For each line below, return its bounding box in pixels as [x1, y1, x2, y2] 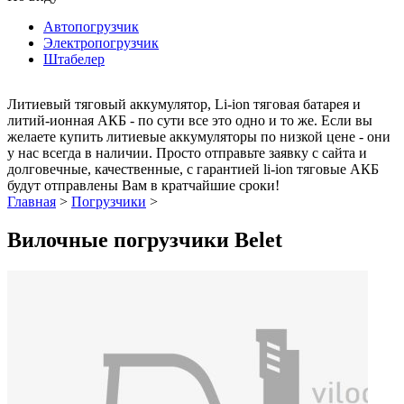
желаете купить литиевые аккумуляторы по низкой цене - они [7, 128, 390, 144]
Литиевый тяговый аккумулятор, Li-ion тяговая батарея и [7, 96, 361, 112]
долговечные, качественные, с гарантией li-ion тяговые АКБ [7, 161, 379, 177]
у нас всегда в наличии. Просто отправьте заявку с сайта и [7, 144, 367, 161]
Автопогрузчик [43, 18, 139, 34]
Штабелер [43, 50, 105, 67]
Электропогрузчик [43, 34, 159, 50]
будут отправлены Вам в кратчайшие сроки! [7, 177, 280, 193]
